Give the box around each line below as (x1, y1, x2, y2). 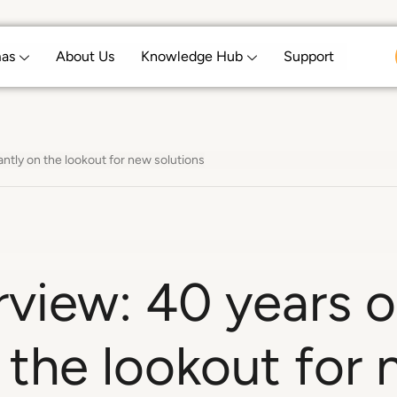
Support (283, 48, 334, 65)
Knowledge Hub (140, 48, 243, 65)
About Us (55, 48, 114, 65)
